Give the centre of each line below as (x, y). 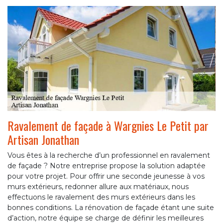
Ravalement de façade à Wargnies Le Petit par (108, 125)
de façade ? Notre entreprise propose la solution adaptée (107, 166)
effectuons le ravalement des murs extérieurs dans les (101, 197)
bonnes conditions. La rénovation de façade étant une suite (111, 207)
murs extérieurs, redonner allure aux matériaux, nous (98, 186)
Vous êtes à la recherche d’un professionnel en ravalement (109, 155)
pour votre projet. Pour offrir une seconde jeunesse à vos (106, 176)
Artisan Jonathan (43, 139)
